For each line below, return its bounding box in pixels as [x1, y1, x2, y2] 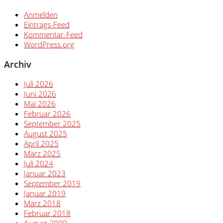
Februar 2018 [24, 208, 71, 219]
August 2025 [24, 128, 67, 139]
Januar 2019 [24, 188, 66, 199]
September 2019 [24, 178, 81, 189]
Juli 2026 [24, 79, 53, 89]
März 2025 [24, 148, 61, 159]
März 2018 [24, 198, 61, 209]
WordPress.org [24, 39, 74, 50]
